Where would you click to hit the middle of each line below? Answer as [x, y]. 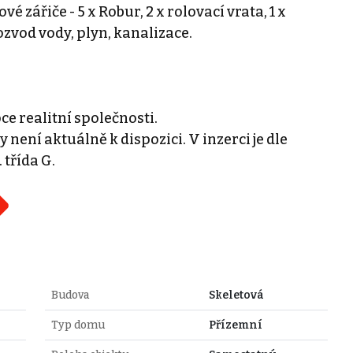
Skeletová [236, 295]
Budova [70, 295]
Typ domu [78, 325]
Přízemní [235, 325]
